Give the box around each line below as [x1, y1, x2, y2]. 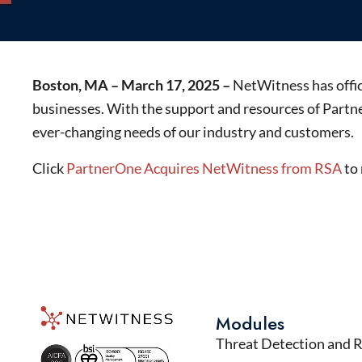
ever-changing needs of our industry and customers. [32, 123, 354, 141]
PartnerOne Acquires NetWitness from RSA [66, 159, 342, 177]
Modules [216, 310, 285, 336]
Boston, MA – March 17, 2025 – [32, 76, 233, 94]
